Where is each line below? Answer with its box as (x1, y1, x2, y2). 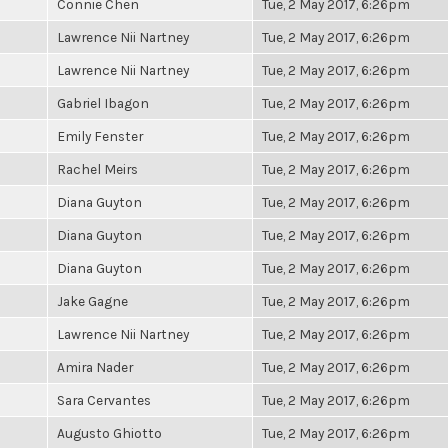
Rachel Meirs (57, 161, 138, 177)
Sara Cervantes (57, 392, 151, 408)
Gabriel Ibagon (57, 95, 149, 111)
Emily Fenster (57, 128, 143, 144)
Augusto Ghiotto (57, 425, 162, 441)
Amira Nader (57, 359, 133, 375)
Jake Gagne (57, 293, 128, 309)
